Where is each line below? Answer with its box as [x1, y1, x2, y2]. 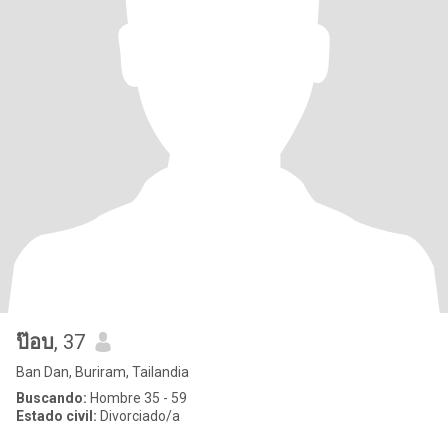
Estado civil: [16, 408, 97, 424]
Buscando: [16, 390, 87, 406]
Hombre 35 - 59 [87, 390, 187, 406]
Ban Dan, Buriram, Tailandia [16, 364, 189, 380]
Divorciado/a [97, 408, 180, 424]
